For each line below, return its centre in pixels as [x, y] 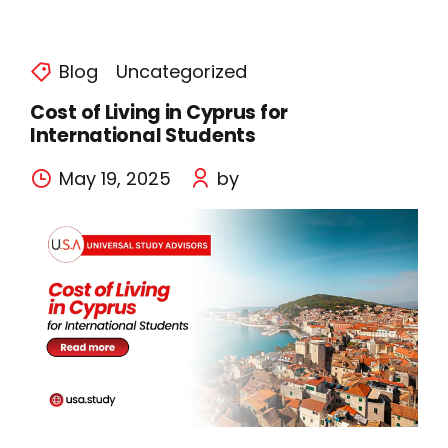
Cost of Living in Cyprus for [159, 112]
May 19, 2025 [114, 178]
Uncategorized [181, 71]
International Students [143, 135]
